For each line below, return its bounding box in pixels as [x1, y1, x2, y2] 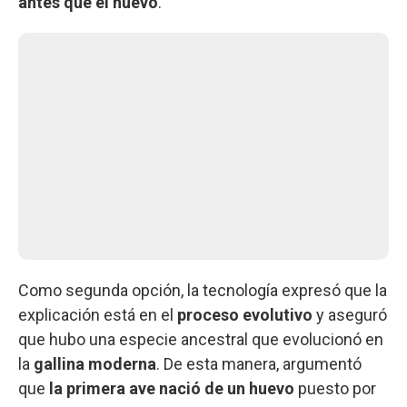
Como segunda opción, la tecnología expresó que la [18, 280, 387, 300]
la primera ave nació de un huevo [45, 378, 294, 398]
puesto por [294, 378, 376, 398]
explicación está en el [18, 304, 177, 324]
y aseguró [313, 304, 387, 324]
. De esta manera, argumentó [156, 353, 362, 373]
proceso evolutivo [177, 304, 313, 324]
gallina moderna [34, 353, 156, 373]
